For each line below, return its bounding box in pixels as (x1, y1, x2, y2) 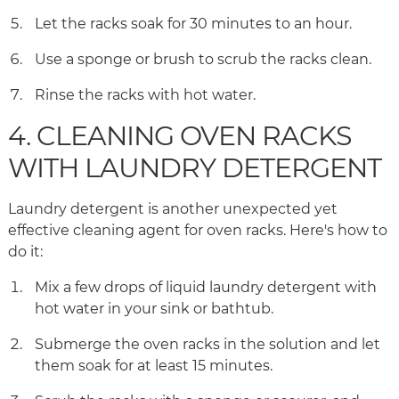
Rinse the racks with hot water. (35, 86, 259, 104)
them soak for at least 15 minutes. (35, 357, 276, 375)
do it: (8, 243, 46, 261)
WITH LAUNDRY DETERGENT (8, 151, 387, 185)
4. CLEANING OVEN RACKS (8, 119, 351, 153)
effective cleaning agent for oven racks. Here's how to (8, 222, 387, 240)
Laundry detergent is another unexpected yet (8, 200, 338, 218)
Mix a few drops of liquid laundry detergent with (35, 279, 377, 297)
